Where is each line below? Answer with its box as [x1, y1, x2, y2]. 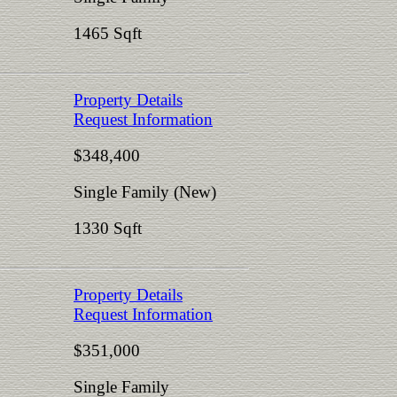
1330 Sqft [74, 219, 142, 237]
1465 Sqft [74, 24, 142, 43]
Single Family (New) [74, 183, 216, 201]
